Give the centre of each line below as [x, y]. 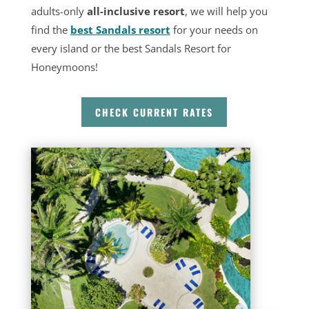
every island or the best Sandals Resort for [131, 48]
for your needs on [214, 30]
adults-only [59, 11]
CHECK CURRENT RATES [154, 112]
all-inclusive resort [136, 11]
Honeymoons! [67, 67]
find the [50, 30]
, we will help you [226, 11]
